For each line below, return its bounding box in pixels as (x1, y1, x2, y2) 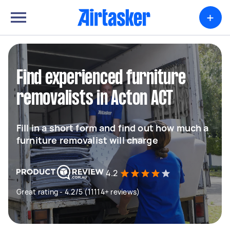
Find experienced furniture (16, 69, 186, 88)
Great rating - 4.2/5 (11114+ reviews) (16, 187, 140, 197)
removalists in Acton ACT (16, 90, 173, 108)
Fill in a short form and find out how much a (16, 122, 209, 134)
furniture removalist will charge (16, 134, 158, 146)
